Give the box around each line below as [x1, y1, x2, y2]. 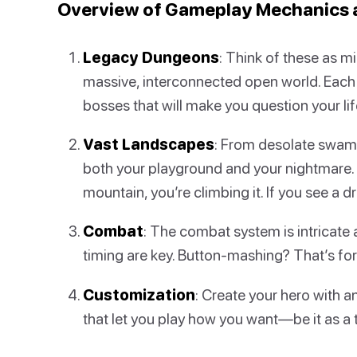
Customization [83, 284, 195, 304]
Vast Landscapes [83, 135, 214, 154]
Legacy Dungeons [83, 47, 219, 66]
